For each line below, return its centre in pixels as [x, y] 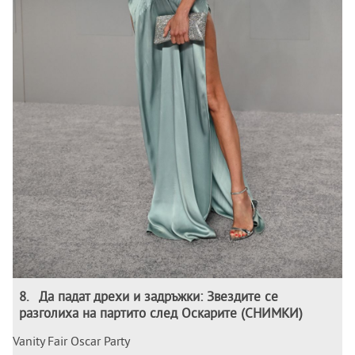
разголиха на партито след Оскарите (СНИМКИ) [161, 313]
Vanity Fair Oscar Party [71, 341]
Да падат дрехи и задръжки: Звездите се [158, 296]
